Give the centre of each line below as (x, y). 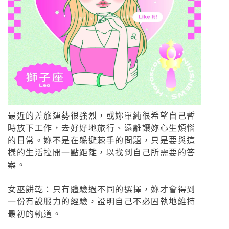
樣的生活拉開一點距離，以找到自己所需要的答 (102, 153)
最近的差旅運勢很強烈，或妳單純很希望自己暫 (102, 116)
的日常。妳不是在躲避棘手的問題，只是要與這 (102, 140)
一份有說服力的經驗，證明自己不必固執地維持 (102, 202)
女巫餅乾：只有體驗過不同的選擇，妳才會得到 (102, 189)
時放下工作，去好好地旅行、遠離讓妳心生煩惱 (102, 128)
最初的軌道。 (35, 214)
